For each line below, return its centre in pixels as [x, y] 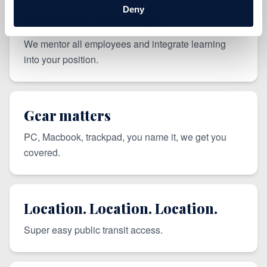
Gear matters [67, 115]
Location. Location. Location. [121, 208]
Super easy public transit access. [93, 230]
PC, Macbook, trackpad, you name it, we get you [125, 137]
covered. [42, 152]
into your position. [61, 59]
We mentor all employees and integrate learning [125, 44]
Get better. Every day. [94, 22]
